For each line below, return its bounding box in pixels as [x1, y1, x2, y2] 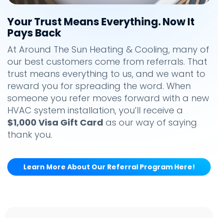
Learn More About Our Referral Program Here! [23, 162, 195, 172]
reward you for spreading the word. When [7, 79, 191, 92]
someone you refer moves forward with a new [7, 91, 209, 104]
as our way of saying [103, 116, 197, 128]
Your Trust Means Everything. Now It [7, 14, 195, 29]
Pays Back [7, 25, 61, 40]
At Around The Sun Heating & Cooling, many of [7, 43, 209, 55]
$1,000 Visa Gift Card [7, 116, 103, 128]
